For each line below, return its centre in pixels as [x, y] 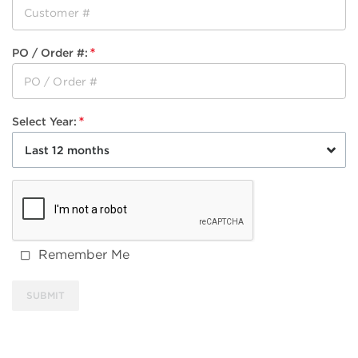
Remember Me [84, 255]
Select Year [43, 122]
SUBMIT [46, 296]
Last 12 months [67, 150]
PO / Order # [48, 53]
